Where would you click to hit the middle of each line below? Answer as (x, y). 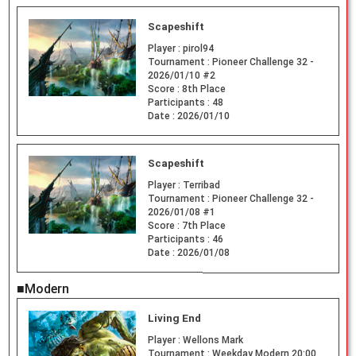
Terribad (201, 186)
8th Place (203, 89)
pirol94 (198, 48)
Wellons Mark (213, 341)
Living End (174, 319)
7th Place (203, 226)
